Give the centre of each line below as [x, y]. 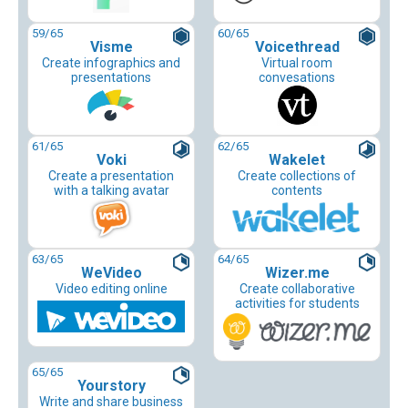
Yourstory [111, 386]
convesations [297, 78]
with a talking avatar [111, 191]
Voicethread [297, 47]
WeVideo [111, 273]
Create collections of [297, 176]
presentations [111, 78]
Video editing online [111, 289]
